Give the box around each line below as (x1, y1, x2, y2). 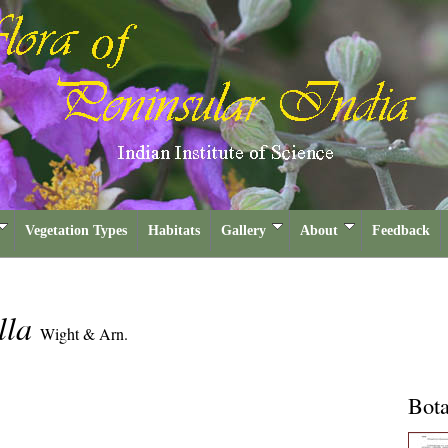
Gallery (221, 223, 266, 238)
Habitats (148, 223, 200, 238)
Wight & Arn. (40, 323, 128, 344)
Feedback (372, 223, 430, 238)
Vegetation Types (25, 223, 127, 238)
